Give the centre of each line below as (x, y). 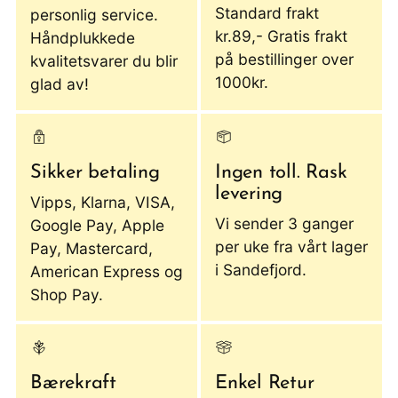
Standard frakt (267, 13)
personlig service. (94, 15)
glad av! (60, 84)
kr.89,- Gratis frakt (281, 36)
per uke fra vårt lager (291, 247)
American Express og (107, 272)
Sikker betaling (95, 173)
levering (249, 195)
